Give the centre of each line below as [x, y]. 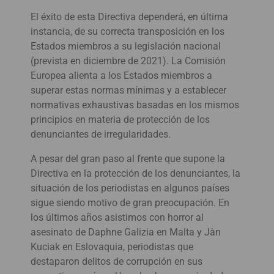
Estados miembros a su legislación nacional [126, 46]
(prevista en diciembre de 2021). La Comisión [128, 61]
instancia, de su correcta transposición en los [128, 31]
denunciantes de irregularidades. [101, 134]
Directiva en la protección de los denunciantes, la [135, 173]
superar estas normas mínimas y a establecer [128, 90]
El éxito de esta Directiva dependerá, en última [129, 17]
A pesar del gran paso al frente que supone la [128, 158]
